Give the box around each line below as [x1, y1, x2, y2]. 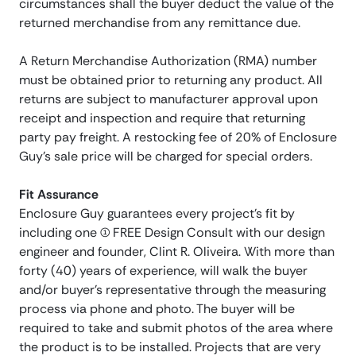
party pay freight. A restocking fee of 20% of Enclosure [19, 129, 337, 146]
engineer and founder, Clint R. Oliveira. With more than [19, 243, 335, 261]
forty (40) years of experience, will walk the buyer [19, 262, 308, 280]
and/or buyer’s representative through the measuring [19, 281, 326, 299]
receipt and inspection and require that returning [19, 110, 305, 127]
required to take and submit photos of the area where [19, 319, 333, 337]
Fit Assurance [19, 186, 99, 203]
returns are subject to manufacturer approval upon [19, 91, 318, 108]
